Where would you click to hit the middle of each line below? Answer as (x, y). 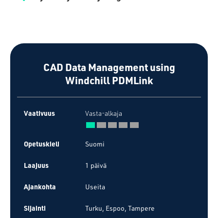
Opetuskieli (42, 144)
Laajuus (36, 165)
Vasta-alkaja (104, 113)
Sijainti (35, 208)
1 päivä (96, 165)
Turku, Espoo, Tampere (120, 208)
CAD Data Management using (109, 67)
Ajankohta (40, 187)
